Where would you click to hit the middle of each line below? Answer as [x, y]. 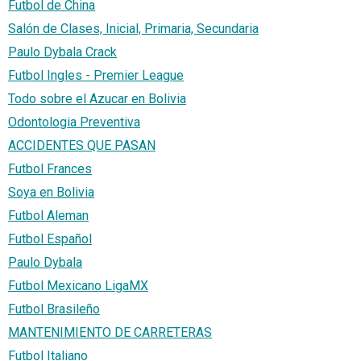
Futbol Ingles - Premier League [96, 75]
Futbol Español [50, 239]
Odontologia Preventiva [74, 122]
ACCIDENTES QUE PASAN [82, 145]
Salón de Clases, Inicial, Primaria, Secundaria [133, 28]
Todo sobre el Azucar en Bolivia [97, 98]
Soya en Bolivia [51, 192]
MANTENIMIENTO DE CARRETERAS [110, 332]
